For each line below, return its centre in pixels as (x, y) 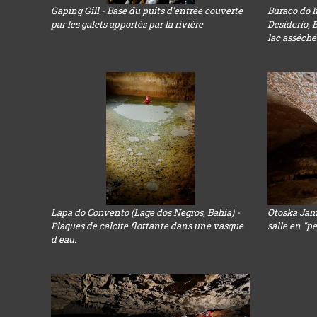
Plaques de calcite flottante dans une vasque (148, 226)
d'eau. (64, 239)
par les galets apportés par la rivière (127, 24)
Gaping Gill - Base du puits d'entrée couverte (147, 11)
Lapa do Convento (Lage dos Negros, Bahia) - (146, 212)
